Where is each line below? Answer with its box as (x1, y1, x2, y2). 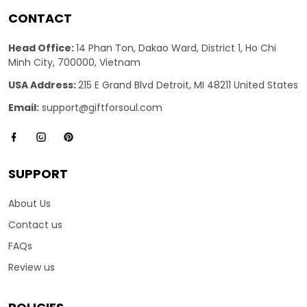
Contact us (8, 218, 62, 232)
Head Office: (8, 41, 76, 55)
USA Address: (8, 78, 78, 92)
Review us (8, 260, 55, 274)
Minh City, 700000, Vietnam (8, 56, 140, 69)
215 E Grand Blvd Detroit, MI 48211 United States (78, 78, 298, 92)
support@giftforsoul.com (39, 101, 162, 114)
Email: (8, 101, 39, 114)
